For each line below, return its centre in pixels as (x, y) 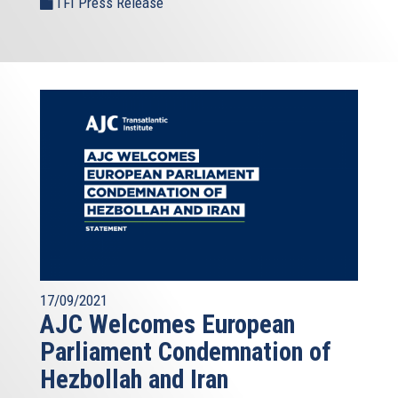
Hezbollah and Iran (134, 380)
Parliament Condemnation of (186, 352)
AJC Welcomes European (167, 325)
